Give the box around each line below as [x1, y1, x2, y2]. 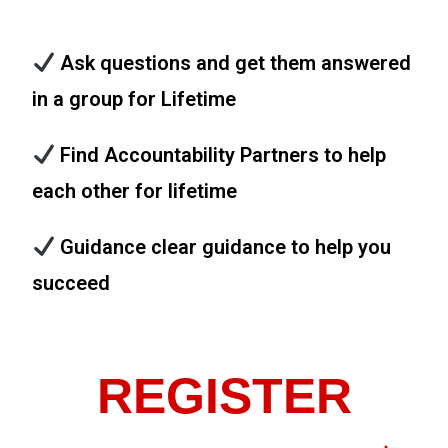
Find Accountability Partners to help [60, 142, 387, 167]
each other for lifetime [32, 178, 238, 203]
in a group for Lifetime [32, 86, 237, 111]
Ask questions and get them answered [55, 50, 412, 75]
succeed [32, 270, 116, 295]
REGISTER [96, 367, 352, 424]
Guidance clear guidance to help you [55, 234, 392, 259]
